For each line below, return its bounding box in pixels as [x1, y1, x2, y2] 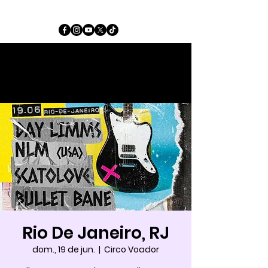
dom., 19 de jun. [32, 243, 95, 255]
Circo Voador [104, 243, 159, 255]
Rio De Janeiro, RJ [22, 221, 169, 245]
